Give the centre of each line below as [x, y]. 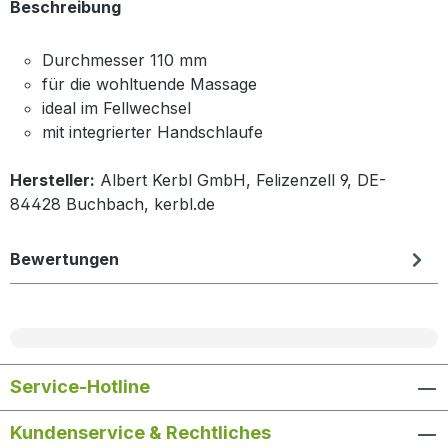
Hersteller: [52, 179]
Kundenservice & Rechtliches [140, 433]
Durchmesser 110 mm [124, 59]
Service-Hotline [80, 387]
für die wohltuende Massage [149, 83]
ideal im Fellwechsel [116, 107]
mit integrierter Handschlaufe [152, 131]
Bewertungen [64, 258]
